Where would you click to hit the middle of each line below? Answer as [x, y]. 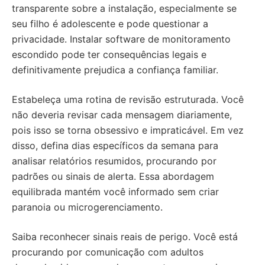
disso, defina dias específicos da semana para [115, 146]
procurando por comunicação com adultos [108, 252]
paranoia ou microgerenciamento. [87, 207]
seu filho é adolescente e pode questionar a [110, 24]
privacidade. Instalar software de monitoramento [121, 39]
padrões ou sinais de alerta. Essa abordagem [113, 176]
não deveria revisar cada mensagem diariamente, [122, 115]
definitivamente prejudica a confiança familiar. [115, 70]
